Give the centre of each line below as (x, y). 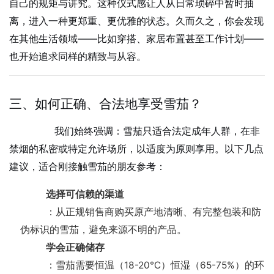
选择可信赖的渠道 (85, 194)
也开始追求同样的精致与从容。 (77, 57)
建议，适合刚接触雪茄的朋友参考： (87, 167)
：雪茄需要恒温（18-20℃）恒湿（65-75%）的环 (155, 265)
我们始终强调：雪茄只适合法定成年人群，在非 (147, 131)
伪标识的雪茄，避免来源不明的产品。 (103, 230)
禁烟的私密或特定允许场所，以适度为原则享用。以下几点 (136, 149)
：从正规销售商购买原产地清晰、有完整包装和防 (153, 212)
